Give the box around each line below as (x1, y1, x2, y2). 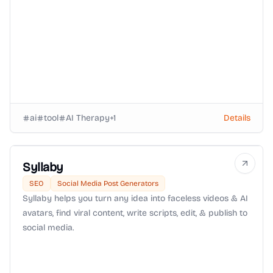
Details (224, 112, 250, 123)
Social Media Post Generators (57, 179, 158, 188)
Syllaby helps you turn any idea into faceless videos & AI (23, 193, 248, 204)
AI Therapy (66, 112, 110, 123)
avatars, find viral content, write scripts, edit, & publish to (23, 208, 247, 218)
